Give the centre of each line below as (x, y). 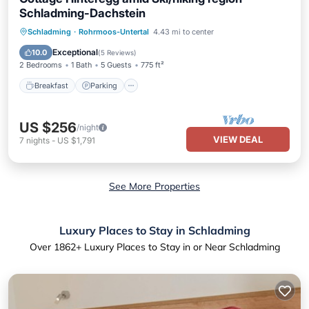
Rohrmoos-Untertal (114, 32)
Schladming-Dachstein (82, 13)
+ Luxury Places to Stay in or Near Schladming (178, 247)
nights (38, 140)
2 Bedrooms (41, 65)
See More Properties (154, 186)
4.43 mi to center (183, 32)
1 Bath (81, 65)
